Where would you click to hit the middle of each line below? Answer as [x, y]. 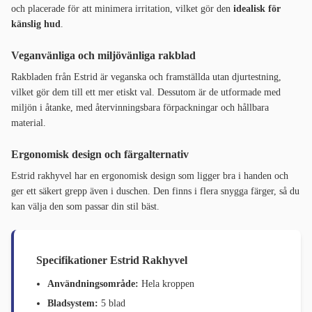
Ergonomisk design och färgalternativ [101, 155]
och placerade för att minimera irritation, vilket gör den [121, 9]
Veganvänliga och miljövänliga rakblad [105, 56]
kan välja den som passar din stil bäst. [85, 207]
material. [29, 123]
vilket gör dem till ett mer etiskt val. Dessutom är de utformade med [146, 93]
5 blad [112, 304]
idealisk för [256, 9]
